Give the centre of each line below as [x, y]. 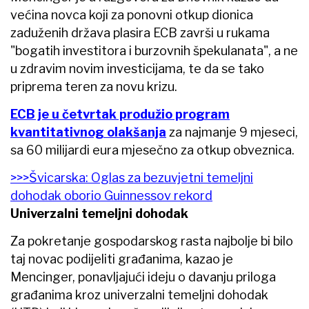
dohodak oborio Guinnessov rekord [111, 195]
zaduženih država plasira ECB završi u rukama [140, 32]
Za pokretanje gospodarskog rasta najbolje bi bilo [152, 241]
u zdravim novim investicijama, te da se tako [137, 68]
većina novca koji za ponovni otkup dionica [132, 14]
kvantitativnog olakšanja [88, 132]
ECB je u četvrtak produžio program [120, 114]
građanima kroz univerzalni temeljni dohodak [139, 295]
